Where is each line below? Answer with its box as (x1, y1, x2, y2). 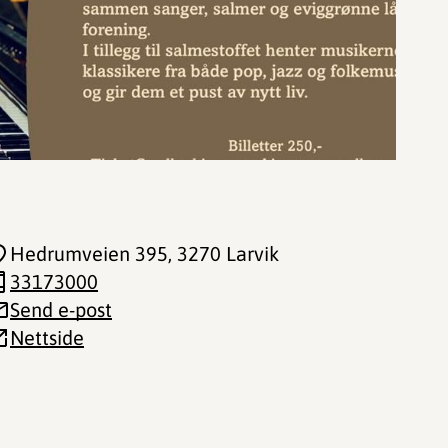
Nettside (10, 326, 84, 349)
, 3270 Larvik (168, 242, 279, 265)
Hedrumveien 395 (10, 242, 168, 265)
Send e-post (10, 298, 112, 321)
